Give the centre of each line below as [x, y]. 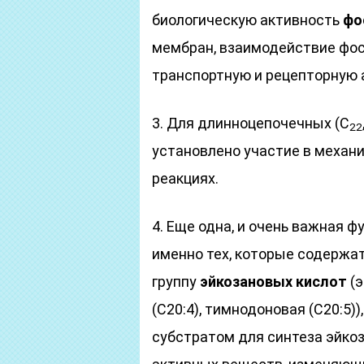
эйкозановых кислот [273, 282]
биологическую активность [247, 20]
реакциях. [185, 178]
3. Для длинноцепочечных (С [251, 123]
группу [176, 282]
